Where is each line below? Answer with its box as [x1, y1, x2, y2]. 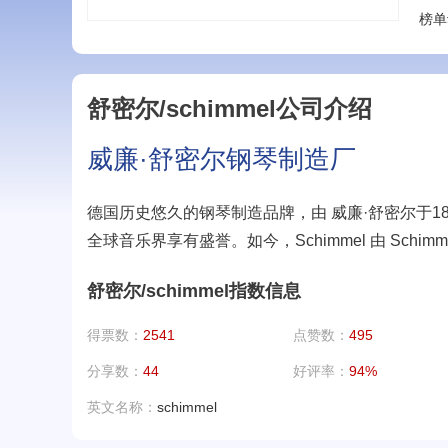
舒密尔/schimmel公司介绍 [87, 95, 372, 123]
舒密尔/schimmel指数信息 [87, 281, 301, 302]
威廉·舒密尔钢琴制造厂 [87, 144, 356, 175]
